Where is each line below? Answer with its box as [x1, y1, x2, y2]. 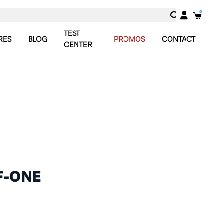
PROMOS [113, 34, 145, 44]
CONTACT [161, 34, 195, 44]
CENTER [64, 40, 93, 49]
